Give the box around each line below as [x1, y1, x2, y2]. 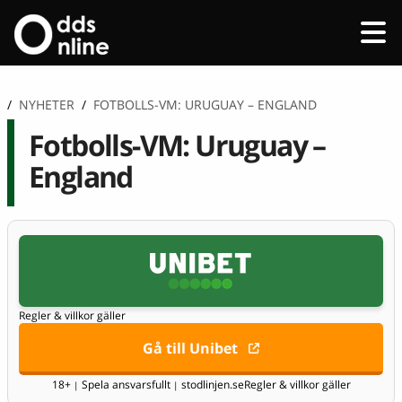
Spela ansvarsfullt [78, 376, 173, 392]
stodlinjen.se [178, 376, 244, 392]
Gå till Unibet [142, 338, 238, 359]
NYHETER [19, 95, 74, 113]
